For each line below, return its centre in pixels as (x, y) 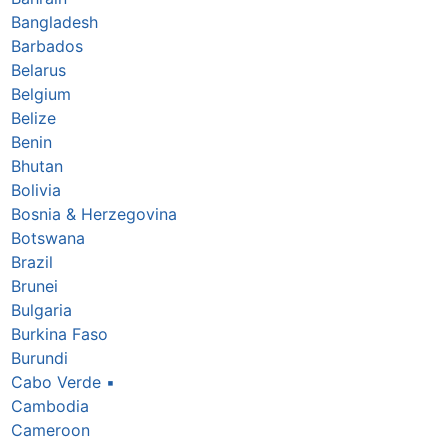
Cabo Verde (55, 381)
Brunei (34, 285)
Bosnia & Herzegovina (93, 213)
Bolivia (35, 189)
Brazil (31, 261)
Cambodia (49, 405)
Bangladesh (54, 21)
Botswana (47, 237)
